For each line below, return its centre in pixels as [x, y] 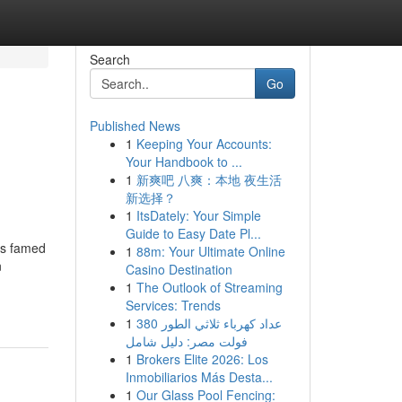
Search [109, 59]
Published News [135, 126]
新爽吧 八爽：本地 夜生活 [209, 179]
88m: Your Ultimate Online [210, 251]
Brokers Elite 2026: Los [202, 359]
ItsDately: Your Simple [198, 215]
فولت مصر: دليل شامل [186, 341]
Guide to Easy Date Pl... [193, 233]
